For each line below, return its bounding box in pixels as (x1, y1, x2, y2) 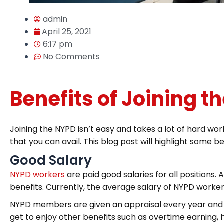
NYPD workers (10, 169, 65, 180)
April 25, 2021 (42, 26, 91, 37)
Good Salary (10, 151, 92, 169)
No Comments (43, 51, 100, 62)
